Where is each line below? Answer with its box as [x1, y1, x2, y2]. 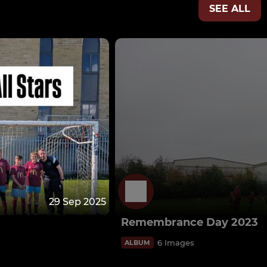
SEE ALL [209, 3, 250, 15]
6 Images [157, 237, 195, 247]
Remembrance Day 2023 [121, 215, 259, 229]
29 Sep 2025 [49, 195, 107, 207]
